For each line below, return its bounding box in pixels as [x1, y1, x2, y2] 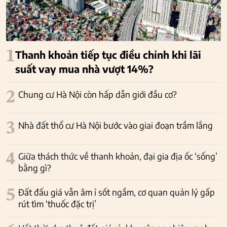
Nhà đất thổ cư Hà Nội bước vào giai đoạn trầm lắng [18, 119, 213, 131]
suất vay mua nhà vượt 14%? [15, 62, 154, 75]
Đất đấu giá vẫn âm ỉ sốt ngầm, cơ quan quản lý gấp [18, 186, 215, 198]
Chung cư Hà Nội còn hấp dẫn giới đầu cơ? [18, 88, 177, 100]
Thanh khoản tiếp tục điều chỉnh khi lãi [15, 48, 201, 61]
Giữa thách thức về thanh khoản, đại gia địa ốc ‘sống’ [18, 150, 217, 162]
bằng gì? [18, 162, 51, 173]
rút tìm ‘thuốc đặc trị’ [18, 198, 96, 209]
